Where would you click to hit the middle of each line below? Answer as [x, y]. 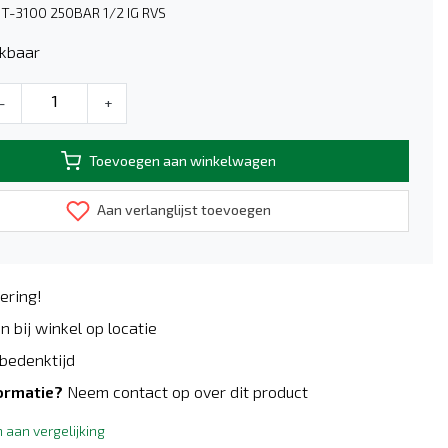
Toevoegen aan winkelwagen [182, 161]
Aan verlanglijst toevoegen [182, 209]
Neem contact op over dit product [187, 392]
